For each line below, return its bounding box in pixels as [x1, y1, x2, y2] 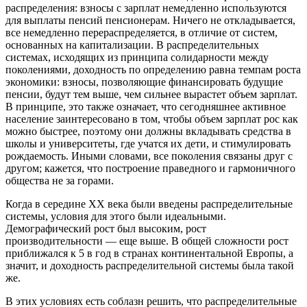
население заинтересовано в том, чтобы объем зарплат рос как [5, 112, 298, 125]
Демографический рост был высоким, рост [5, 222, 206, 234]
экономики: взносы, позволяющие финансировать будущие [5, 75, 283, 88]
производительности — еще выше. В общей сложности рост [5, 234, 288, 247]
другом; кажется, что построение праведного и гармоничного [5, 162, 295, 174]
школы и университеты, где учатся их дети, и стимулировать [5, 137, 291, 149]
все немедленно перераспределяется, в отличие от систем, [5, 26, 278, 38]
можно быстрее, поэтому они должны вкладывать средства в [5, 125, 291, 137]
